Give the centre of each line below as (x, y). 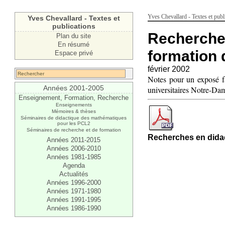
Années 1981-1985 (74, 157)
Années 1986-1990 (74, 208)
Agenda (74, 165)
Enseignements (74, 105)
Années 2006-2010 (74, 148)
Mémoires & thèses (74, 111)
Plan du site (74, 36)
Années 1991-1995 (74, 200)
